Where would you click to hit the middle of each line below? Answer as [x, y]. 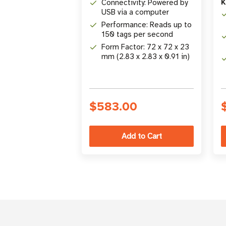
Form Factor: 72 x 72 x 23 [145, 47]
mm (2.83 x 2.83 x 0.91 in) [146, 57]
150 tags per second [137, 35]
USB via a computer [135, 12]
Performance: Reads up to [147, 25]
